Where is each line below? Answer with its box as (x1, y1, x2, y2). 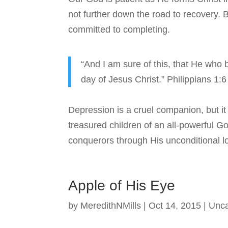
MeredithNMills (80, 201, 141, 211)
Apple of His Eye (68, 178, 176, 194)
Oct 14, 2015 (149, 201, 202, 211)
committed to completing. (68, 24, 170, 35)
